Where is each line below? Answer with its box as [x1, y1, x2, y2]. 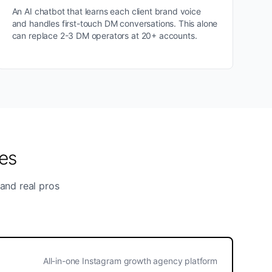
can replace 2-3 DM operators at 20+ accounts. [12, 30, 197, 41]
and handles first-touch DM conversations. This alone [12, 18, 218, 29]
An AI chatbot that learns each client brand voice [12, 6, 201, 16]
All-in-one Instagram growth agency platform [42, 256, 217, 266]
